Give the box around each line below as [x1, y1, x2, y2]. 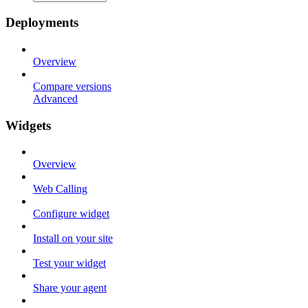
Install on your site [33, 232, 113, 245]
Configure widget [33, 208, 109, 220]
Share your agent [33, 282, 107, 294]
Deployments [5, 15, 78, 30]
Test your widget [33, 257, 106, 269]
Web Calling [33, 183, 87, 195]
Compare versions [33, 80, 111, 92]
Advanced [33, 92, 78, 104]
